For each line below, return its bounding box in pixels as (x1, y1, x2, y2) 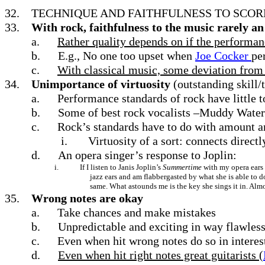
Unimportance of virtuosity (31, 77, 170, 91)
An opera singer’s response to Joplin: (58, 148, 237, 161)
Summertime (163, 163, 202, 172)
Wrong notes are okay (31, 192, 143, 205)
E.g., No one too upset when (58, 49, 195, 62)
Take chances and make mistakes (57, 206, 216, 219)
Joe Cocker (195, 49, 251, 62)
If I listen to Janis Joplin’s (80, 163, 163, 172)
